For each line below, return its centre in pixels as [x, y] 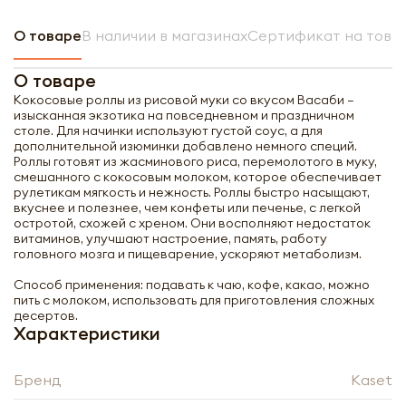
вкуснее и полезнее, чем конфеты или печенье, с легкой [187, 208]
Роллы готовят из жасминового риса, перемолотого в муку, [195, 161]
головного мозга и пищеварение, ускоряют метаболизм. [188, 254]
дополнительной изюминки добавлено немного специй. [185, 146]
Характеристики [87, 333]
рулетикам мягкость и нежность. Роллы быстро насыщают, [192, 192]
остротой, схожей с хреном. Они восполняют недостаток [192, 223]
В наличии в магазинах [164, 35]
